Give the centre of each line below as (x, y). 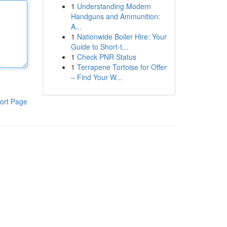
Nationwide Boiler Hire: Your (122, 36)
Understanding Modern (114, 6)
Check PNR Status (106, 57)
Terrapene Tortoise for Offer (122, 67)
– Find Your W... (96, 77)
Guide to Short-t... (99, 47)
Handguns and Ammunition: (115, 16)
